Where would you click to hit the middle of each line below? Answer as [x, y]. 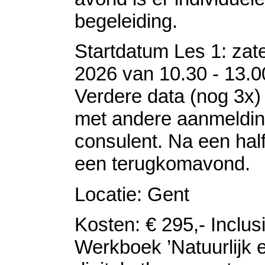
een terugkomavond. [162, 164]
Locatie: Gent [132, 194]
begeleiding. [126, 21]
